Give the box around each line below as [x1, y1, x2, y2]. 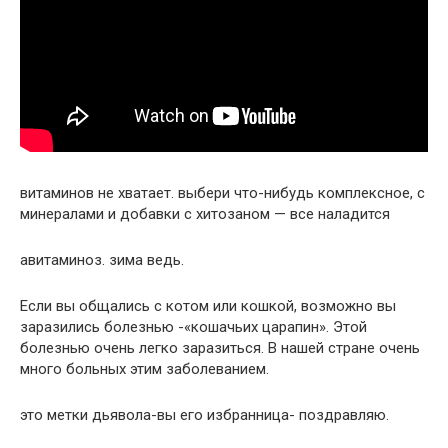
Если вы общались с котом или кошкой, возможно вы [20, 297, 396, 316]
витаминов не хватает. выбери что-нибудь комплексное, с [20, 184, 425, 203]
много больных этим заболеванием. [20, 360, 269, 379]
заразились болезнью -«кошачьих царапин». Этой [20, 318, 367, 337]
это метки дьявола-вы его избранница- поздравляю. [20, 406, 389, 425]
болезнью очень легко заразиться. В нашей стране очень [20, 339, 420, 358]
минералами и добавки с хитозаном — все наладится [20, 205, 390, 224]
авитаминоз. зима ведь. [20, 251, 184, 270]
